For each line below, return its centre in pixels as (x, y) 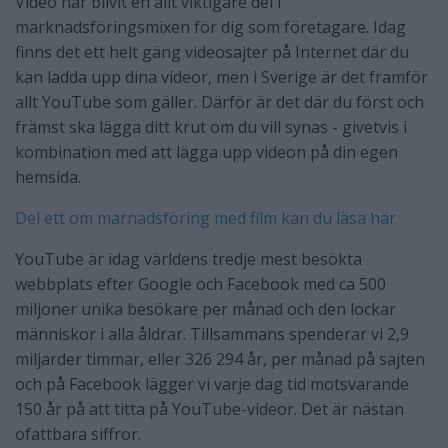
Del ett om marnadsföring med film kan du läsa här (205, 218)
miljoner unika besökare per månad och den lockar (205, 309)
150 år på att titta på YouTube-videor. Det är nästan (209, 409)
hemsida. (48, 177)
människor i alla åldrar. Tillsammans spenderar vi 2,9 (212, 334)
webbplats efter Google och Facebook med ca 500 (200, 284)
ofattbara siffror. (78, 434)
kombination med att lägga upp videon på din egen (206, 152)
